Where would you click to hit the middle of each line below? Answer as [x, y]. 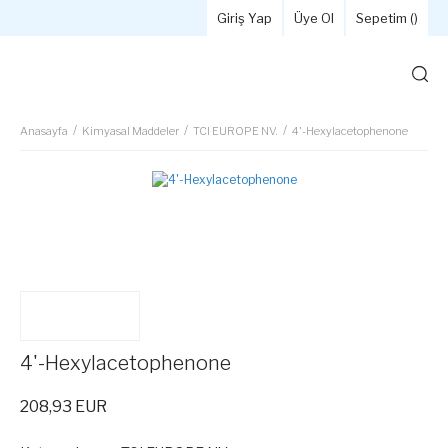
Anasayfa [44, 131]
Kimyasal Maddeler [130, 131]
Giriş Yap [244, 17]
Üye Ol [314, 17]
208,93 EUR [63, 406]
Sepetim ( [385, 17]
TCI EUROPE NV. [235, 131]
